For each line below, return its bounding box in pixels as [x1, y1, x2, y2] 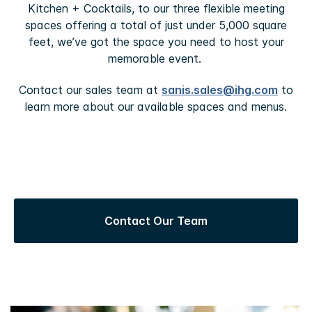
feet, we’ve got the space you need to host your [28, 34, 284, 49]
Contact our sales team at [19, 82, 162, 97]
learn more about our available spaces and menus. [25, 99, 287, 114]
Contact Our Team [104, 213, 208, 228]
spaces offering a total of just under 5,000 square [25, 17, 287, 32]
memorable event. [107, 51, 205, 65]
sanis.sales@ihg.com [162, 82, 278, 97]
